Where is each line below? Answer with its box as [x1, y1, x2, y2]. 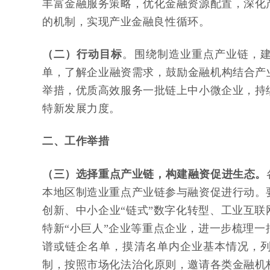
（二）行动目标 [42, 48, 123, 61]
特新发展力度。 [42, 102, 121, 115]
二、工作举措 [42, 135, 110, 148]
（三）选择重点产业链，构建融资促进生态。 [42, 168, 266, 181]
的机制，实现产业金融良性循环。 [42, 16, 210, 28]
